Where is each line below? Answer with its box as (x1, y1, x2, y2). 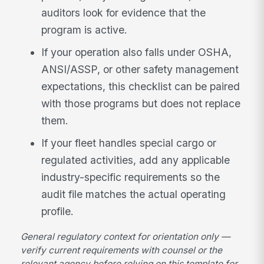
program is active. (41, 24, 128, 37)
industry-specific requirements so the (41, 170, 220, 183)
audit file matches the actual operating (41, 187, 226, 200)
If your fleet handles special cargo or (41, 136, 217, 149)
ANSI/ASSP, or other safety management (41, 62, 239, 75)
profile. (41, 204, 74, 217)
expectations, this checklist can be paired (41, 80, 240, 93)
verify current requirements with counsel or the (21, 245, 223, 256)
